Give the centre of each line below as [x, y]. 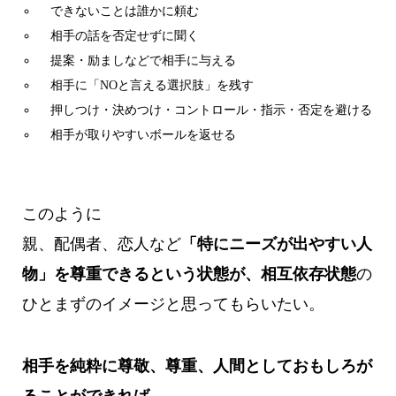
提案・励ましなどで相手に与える [137, 61]
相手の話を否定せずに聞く [119, 36]
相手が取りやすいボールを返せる [137, 135]
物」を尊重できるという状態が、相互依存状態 [189, 274]
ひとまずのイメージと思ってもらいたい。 [173, 305]
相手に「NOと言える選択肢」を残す [146, 86]
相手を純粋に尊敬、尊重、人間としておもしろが [197, 366]
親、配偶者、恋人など [101, 244]
